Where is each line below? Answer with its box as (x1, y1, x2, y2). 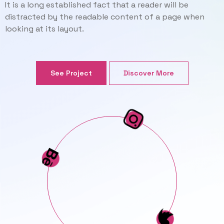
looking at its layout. (5, 23, 84, 34)
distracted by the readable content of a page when (5, 11, 204, 22)
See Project (50, 68, 92, 77)
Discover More (123, 68, 174, 77)
